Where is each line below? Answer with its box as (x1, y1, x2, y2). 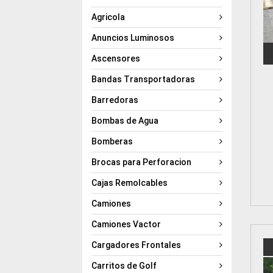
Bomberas (91, 136, 133, 146)
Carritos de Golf (91, 260, 157, 271)
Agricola (91, 12, 126, 22)
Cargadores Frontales (91, 239, 182, 250)
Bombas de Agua (91, 115, 159, 126)
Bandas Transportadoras (91, 74, 196, 84)
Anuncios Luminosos (91, 32, 175, 43)
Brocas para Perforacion (91, 157, 192, 167)
